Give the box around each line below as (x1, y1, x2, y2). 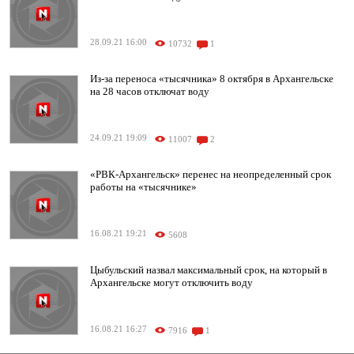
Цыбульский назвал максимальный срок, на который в (90, 264, 327, 277)
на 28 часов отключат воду (90, 85, 209, 98)
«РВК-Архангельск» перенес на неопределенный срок (90, 168, 331, 181)
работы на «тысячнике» (90, 181, 197, 194)
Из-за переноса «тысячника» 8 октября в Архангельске (90, 73, 333, 85)
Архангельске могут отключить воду (90, 277, 253, 289)
